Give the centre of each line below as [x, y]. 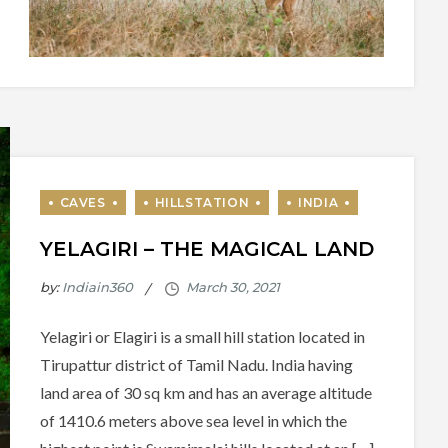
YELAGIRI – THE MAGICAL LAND [206, 249]
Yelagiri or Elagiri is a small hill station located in [202, 337]
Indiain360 [97, 287]
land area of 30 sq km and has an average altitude [205, 393]
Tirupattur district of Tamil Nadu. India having [196, 365]
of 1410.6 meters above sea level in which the [193, 421]
